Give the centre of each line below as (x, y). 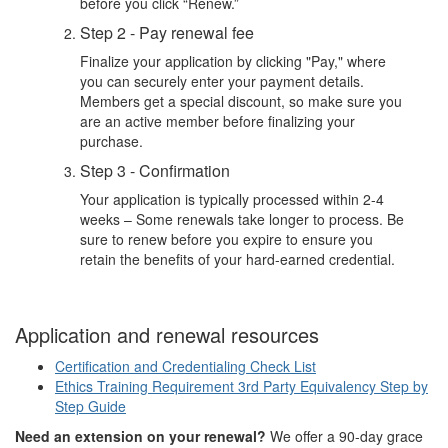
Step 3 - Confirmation (155, 171)
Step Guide (90, 406)
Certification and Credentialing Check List (185, 366)
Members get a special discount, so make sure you (241, 101)
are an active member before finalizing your (217, 121)
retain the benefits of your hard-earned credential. (237, 259)
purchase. (111, 141)
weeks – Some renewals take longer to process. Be (242, 219)
